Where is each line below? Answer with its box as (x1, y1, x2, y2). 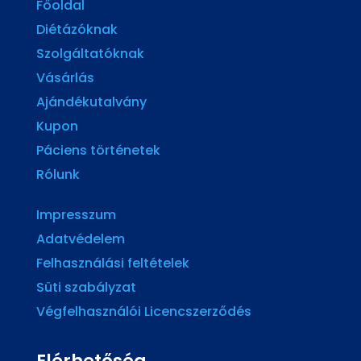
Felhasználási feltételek (35, 254, 189, 273)
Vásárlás (35, 68, 94, 88)
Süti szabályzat (35, 278, 136, 297)
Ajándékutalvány (35, 93, 147, 112)
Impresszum (35, 205, 116, 225)
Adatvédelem (35, 230, 125, 249)
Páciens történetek (35, 141, 160, 160)
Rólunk (35, 165, 80, 185)
